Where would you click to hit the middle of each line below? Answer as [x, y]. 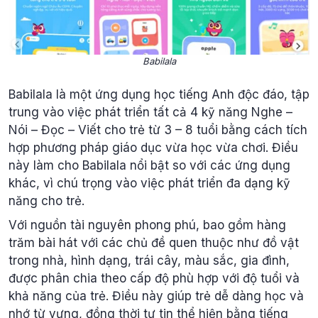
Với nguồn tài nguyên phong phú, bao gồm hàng [147, 225]
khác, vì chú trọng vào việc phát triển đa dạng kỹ [149, 183]
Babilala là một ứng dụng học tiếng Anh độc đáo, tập [159, 95]
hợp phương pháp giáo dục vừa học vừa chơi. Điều [153, 148]
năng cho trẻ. [46, 201]
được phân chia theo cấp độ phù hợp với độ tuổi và [154, 278]
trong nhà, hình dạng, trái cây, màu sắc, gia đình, [149, 260]
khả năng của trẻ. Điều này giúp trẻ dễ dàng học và [156, 296]
